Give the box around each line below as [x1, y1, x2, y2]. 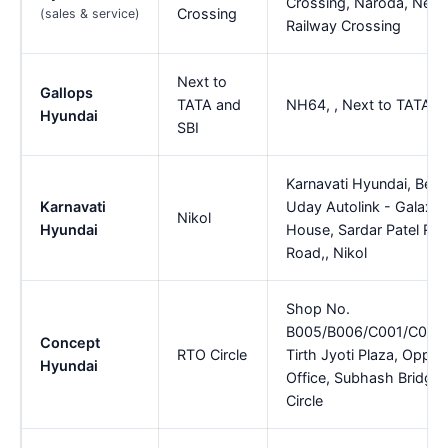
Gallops [40, 83, 93, 101]
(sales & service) [40, 5, 140, 21]
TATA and [177, 95, 241, 113]
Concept [40, 333, 100, 351]
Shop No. [286, 299, 350, 317]
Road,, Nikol [286, 243, 367, 261]
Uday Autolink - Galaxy [286, 197, 441, 215]
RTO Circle [177, 345, 247, 363]
